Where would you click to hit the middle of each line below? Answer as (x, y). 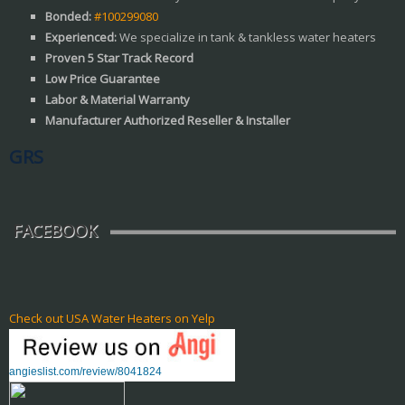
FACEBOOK (55, 230)
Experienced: (82, 37)
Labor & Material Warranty (118, 99)
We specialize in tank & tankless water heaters (248, 37)
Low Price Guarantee (103, 78)
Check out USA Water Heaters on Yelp (112, 319)
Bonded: (68, 16)
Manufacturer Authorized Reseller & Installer (168, 120)
